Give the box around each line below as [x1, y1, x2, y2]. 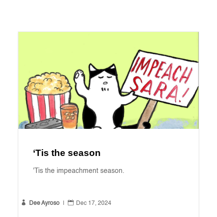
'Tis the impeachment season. [32, 168, 124, 175]
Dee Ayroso [29, 201, 60, 207]
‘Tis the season [32, 148, 101, 158]
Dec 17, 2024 [76, 201, 111, 207]
